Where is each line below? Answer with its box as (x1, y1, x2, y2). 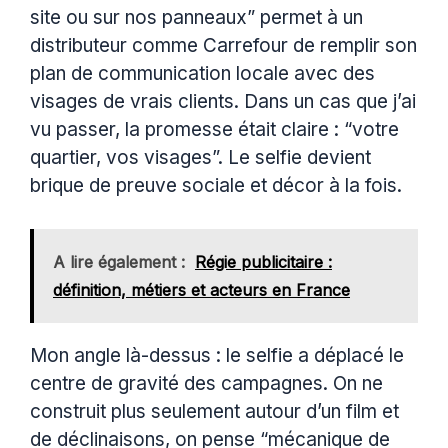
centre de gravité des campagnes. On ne (30, 371, 383, 395)
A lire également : (53, 251, 185, 272)
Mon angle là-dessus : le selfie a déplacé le (30, 343, 404, 367)
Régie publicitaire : (195, 251, 332, 272)
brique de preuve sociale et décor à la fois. (30, 174, 402, 198)
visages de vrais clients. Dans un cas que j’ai (30, 90, 416, 114)
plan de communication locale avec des (30, 62, 375, 86)
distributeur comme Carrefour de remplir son (30, 34, 417, 58)
